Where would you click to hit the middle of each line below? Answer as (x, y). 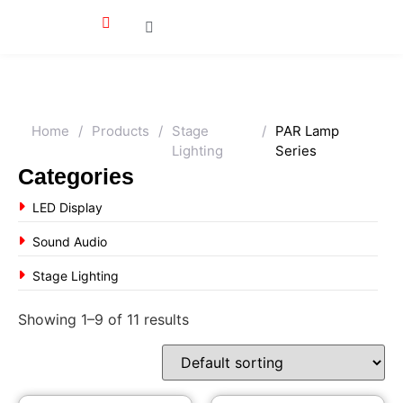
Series (296, 151)
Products (121, 131)
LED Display (67, 207)
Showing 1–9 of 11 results (103, 319)
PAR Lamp (308, 131)
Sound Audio (70, 241)
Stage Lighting (76, 275)
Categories (76, 176)
